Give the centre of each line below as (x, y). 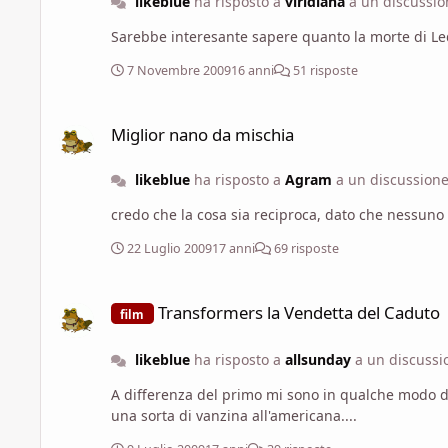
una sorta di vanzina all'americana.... (234, 415)
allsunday (317, 359)
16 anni (252, 71)
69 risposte (305, 249)
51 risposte (324, 71)
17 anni (233, 249)
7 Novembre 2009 (179, 71)
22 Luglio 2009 (169, 249)
